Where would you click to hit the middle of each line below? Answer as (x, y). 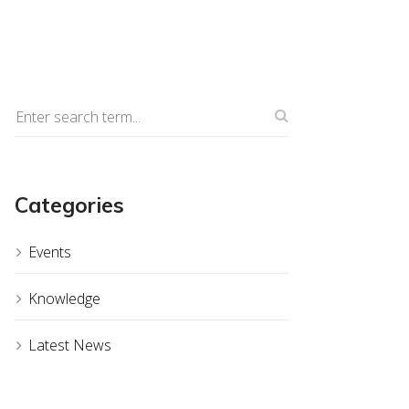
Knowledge (64, 299)
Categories (69, 205)
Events (50, 252)
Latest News (70, 346)
